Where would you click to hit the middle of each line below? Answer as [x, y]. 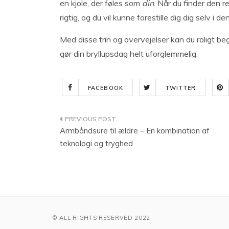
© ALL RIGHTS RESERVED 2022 [101, 218]
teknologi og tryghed [96, 143]
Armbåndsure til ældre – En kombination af [135, 131]
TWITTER [180, 88]
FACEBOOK [106, 88]
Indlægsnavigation [116, 121]
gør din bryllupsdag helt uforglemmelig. [129, 54]
